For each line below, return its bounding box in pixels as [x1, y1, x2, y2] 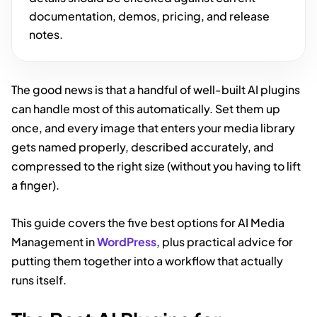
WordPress [97, 234, 156, 249]
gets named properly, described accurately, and [11, 139, 274, 154]
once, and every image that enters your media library [11, 120, 295, 135]
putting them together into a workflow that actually [11, 253, 283, 268]
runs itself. [11, 272, 67, 287]
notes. [29, 26, 63, 42]
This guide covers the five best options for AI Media [11, 214, 284, 230]
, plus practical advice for [156, 234, 293, 249]
